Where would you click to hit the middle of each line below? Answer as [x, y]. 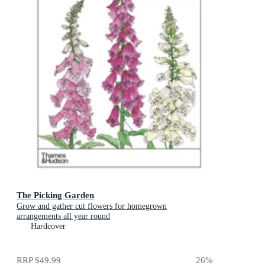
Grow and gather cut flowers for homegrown [92, 206]
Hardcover [48, 227]
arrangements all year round [63, 216]
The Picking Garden [55, 195]
